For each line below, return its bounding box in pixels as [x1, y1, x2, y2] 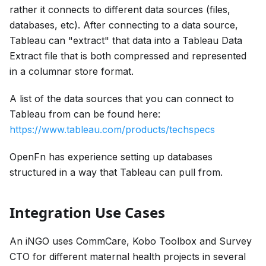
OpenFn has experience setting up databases [9, 151, 213, 163]
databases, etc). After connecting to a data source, [9, 19, 238, 31]
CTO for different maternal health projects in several [9, 251, 246, 262]
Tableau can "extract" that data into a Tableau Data [9, 34, 242, 46]
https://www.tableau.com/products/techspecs [9, 123, 215, 135]
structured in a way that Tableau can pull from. [9, 166, 223, 178]
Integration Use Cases [9, 202, 165, 222]
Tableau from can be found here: [9, 108, 160, 120]
